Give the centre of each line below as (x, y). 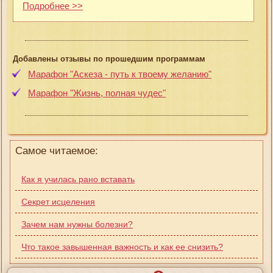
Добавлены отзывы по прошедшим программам (109, 58)
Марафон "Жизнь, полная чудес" (97, 93)
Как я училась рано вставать (78, 179)
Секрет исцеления (58, 201)
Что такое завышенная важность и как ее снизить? (122, 246)
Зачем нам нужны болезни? (77, 224)
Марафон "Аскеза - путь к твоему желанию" (120, 74)
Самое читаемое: (57, 151)
